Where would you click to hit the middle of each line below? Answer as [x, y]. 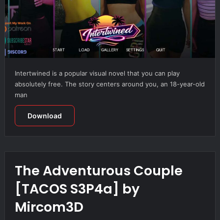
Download [44, 115]
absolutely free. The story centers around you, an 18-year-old [110, 84]
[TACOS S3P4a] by [77, 189]
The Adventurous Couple [98, 170]
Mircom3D [49, 207]
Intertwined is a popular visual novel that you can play [97, 73]
